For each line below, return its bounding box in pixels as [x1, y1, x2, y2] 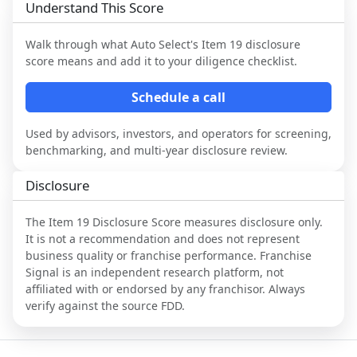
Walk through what [25, 36, 131, 52]
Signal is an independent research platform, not [25, 264, 284, 280]
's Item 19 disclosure [190, 36, 300, 52]
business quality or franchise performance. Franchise [25, 247, 312, 263]
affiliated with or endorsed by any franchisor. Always [25, 280, 305, 296]
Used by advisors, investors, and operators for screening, [25, 125, 331, 141]
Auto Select [131, 36, 190, 52]
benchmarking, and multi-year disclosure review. [25, 142, 288, 158]
